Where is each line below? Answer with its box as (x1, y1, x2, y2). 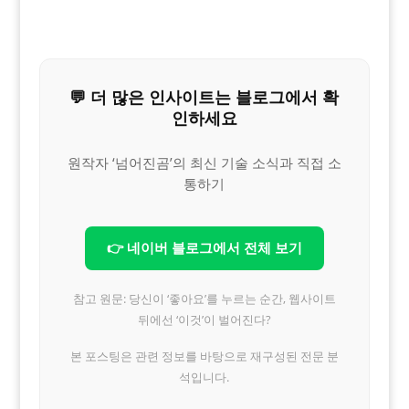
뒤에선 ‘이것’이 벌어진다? (137, 310, 271, 328)
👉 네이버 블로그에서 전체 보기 (106, 238, 302, 257)
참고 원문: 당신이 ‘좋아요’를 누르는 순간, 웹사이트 (72, 289, 336, 307)
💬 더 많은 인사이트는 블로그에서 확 (69, 85, 340, 108)
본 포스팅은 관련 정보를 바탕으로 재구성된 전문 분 (69, 347, 339, 364)
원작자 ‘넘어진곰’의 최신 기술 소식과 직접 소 (67, 152, 341, 172)
